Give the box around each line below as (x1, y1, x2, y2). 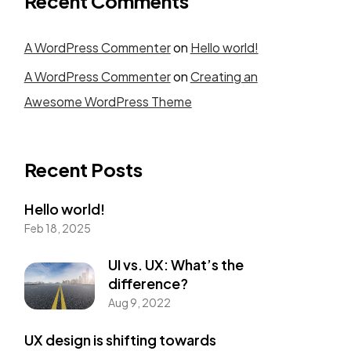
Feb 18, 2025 (24, 220, 91, 235)
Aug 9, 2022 (107, 295, 171, 310)
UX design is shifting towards (24, 330, 216, 349)
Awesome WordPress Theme (24, 92, 192, 110)
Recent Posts (24, 157, 143, 181)
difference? (107, 274, 188, 293)
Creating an (190, 67, 258, 85)
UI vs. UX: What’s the (107, 255, 244, 274)
